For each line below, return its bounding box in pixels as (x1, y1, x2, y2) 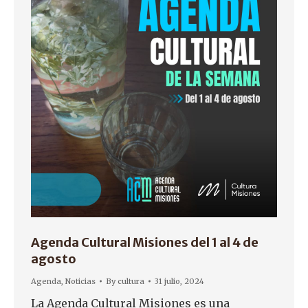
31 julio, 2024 (155, 276, 204, 287)
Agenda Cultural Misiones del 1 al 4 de (31, 234, 258, 251)
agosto (31, 251, 76, 267)
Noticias (65, 276, 96, 287)
